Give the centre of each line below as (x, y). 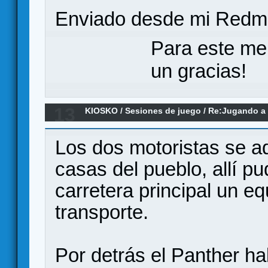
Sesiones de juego (163, 111)
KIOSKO (102, 111)
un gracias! (199, 71)
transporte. (102, 212)
